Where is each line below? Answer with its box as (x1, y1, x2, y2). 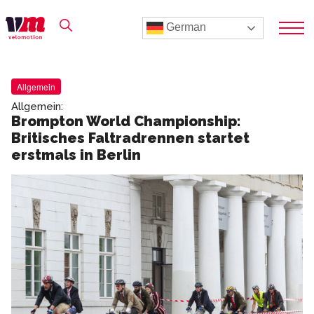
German (163, 21, 206, 34)
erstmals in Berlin (11, 146, 141, 163)
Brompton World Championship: (11, 113, 241, 130)
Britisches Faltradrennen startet (11, 130, 250, 146)
